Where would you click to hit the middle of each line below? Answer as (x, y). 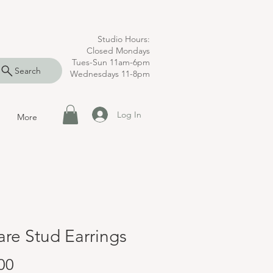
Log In (129, 114)
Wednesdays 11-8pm (110, 74)
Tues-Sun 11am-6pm (111, 62)
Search (28, 71)
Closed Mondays (118, 51)
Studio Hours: (124, 39)
